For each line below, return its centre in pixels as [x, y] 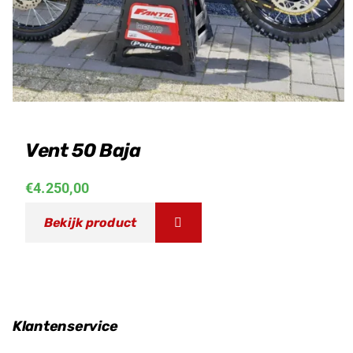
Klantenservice [65, 326]
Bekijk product [91, 222]
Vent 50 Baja [83, 150]
